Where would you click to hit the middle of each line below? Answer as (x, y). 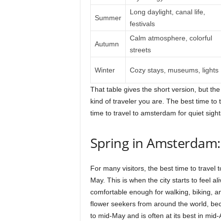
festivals (142, 24)
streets (140, 50)
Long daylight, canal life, (167, 12)
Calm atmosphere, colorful (171, 38)
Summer (108, 18)
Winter (105, 70)
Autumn (107, 44)
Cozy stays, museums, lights (174, 70)
